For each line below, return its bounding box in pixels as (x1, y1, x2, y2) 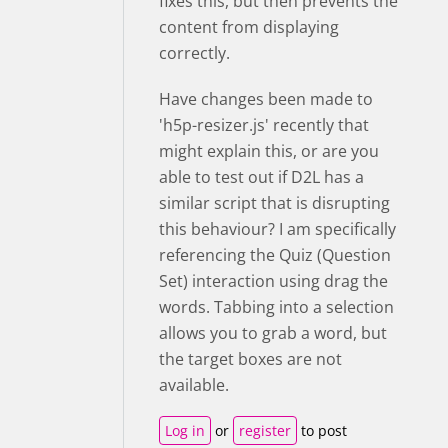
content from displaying (159, 16, 339, 39)
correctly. (159, 42, 230, 65)
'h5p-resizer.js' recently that (159, 114, 369, 137)
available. (159, 374, 229, 397)
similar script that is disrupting (159, 192, 390, 215)
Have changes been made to (159, 88, 373, 111)
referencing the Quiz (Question (159, 244, 391, 267)
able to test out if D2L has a (159, 166, 364, 189)
